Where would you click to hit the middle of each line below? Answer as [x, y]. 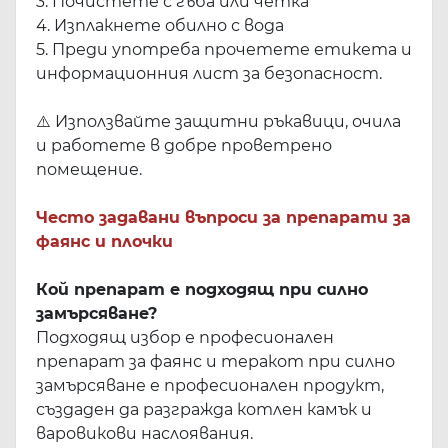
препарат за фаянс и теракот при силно [215, 361]
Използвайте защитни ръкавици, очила [228, 121]
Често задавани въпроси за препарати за [223, 217]
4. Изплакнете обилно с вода [160, 25]
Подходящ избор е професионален [185, 337]
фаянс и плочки [104, 241]
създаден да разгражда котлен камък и [204, 409]
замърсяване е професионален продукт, [210, 385]
